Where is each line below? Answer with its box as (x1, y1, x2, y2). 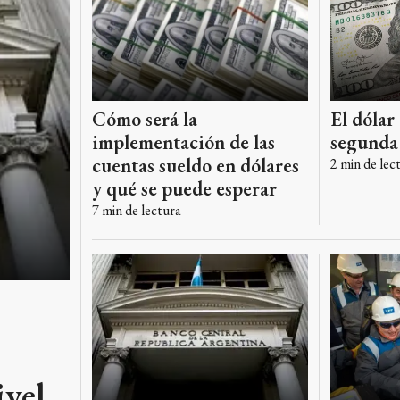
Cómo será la (91, 105, 197, 132)
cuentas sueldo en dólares (91, 152, 299, 179)
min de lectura (98, 200, 181, 220)
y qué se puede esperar (91, 175, 277, 202)
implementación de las (91, 129, 275, 155)
